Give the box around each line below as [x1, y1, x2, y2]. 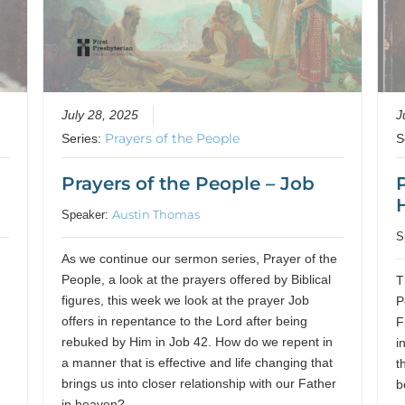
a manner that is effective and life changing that [61, 356, 334, 371]
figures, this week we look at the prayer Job [61, 294, 310, 308]
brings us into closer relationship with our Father [61, 377, 337, 391]
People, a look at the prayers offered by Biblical [61, 273, 332, 287]
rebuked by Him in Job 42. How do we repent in [61, 335, 334, 350]
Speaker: [61, 208, 113, 222]
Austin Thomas [112, 207, 201, 222]
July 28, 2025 [61, 108, 139, 123]
